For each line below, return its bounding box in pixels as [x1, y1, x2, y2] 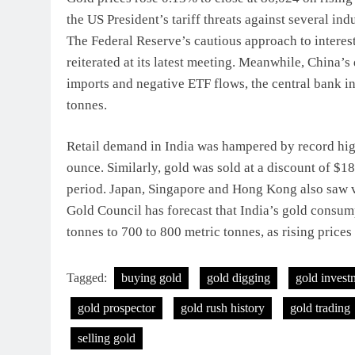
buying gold [121, 270, 181, 284]
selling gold [78, 330, 136, 345]
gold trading [290, 300, 350, 315]
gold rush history [181, 300, 265, 315]
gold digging [207, 270, 270, 284]
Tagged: [67, 270, 110, 284]
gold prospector [78, 300, 155, 315]
